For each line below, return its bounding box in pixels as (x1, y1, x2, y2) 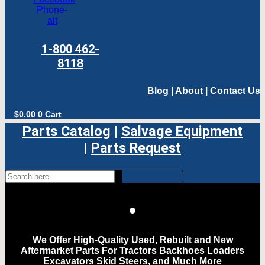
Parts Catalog (22, 122, 111, 140)
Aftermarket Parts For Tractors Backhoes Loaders (21, 245, 244, 256)
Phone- (37, 5, 67, 15)
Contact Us (210, 86, 260, 96)
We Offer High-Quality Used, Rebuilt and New (32, 234, 233, 245)
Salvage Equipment (121, 122, 243, 140)
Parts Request (91, 139, 181, 156)
